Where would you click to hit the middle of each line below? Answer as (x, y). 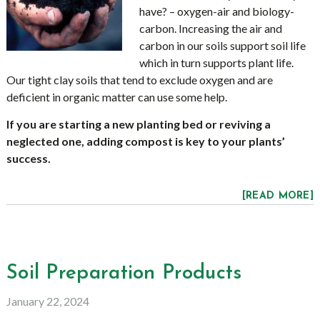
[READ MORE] (278, 196)
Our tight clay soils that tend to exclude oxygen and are (139, 80)
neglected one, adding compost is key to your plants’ (145, 141)
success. (28, 158)
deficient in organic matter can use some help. (116, 97)
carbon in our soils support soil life (222, 45)
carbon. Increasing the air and (210, 28)
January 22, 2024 (47, 301)
